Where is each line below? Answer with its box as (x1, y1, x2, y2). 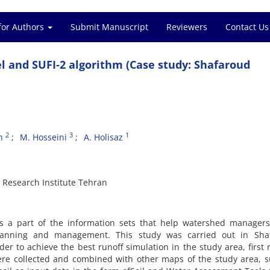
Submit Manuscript (71, 21, 148, 33)
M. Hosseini (20, 131, 67, 143)
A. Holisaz (84, 131, 123, 143)
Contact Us (225, 21, 269, 33)
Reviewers (166, 21, 207, 33)
